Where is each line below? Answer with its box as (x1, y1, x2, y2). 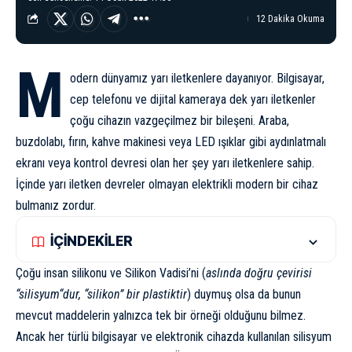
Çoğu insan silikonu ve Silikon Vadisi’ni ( (16, 265, 206, 280)
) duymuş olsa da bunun (187, 286, 301, 302)
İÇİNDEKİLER (50, 233, 133, 249)
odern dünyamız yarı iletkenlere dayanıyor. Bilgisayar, (70, 70, 324, 86)
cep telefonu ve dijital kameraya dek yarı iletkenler (70, 91, 316, 107)
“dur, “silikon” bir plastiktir (59, 286, 187, 302)
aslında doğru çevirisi (206, 265, 312, 280)
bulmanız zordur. (16, 197, 96, 213)
